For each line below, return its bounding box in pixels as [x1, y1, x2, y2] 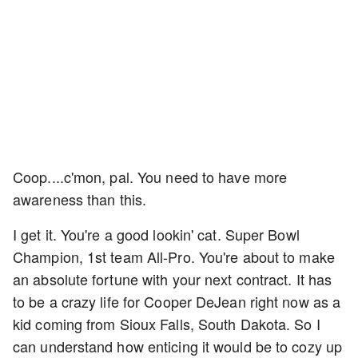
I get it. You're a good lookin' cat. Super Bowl [13, 224, 300, 245]
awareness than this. [13, 189, 151, 209]
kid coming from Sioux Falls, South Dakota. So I [13, 313, 320, 334]
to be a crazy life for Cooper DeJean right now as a [13, 291, 341, 312]
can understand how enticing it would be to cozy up [13, 336, 343, 356]
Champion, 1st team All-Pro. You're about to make [13, 246, 335, 267]
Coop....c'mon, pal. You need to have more [13, 166, 288, 187]
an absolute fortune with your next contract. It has [13, 268, 332, 289]
